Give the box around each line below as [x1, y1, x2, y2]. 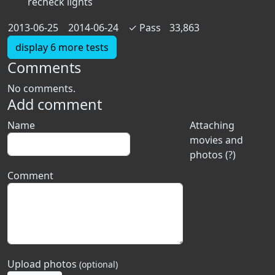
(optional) [79, 258, 118, 270]
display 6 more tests [15, 41, 109, 54]
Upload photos [7, 257, 79, 271]
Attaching [189, 118, 234, 132]
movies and [189, 133, 243, 147]
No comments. [7, 82, 76, 95]
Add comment [7, 95, 102, 114]
